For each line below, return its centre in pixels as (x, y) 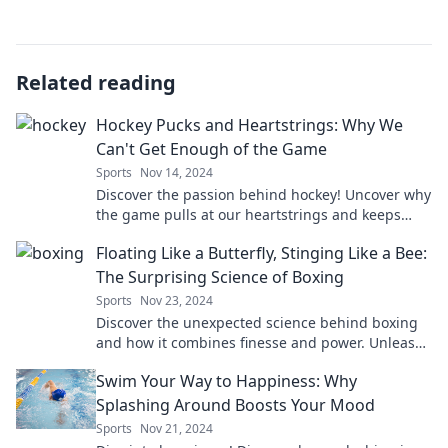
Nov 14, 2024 (176, 172)
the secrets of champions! (182, 362)
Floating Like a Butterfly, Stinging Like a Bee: (261, 253)
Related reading (96, 82)
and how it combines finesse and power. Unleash (260, 342)
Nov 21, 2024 (176, 428)
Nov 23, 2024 (176, 300)
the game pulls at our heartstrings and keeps (248, 214)
